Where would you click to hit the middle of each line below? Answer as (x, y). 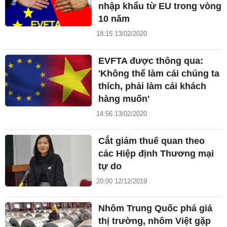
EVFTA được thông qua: (151, 61)
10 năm (114, 18)
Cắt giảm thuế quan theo (152, 141)
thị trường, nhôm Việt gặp (155, 221)
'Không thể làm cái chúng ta (159, 73)
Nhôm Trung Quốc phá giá (156, 208)
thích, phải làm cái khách (153, 86)
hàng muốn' (124, 99)
